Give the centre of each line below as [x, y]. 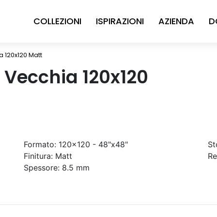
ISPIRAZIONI [120, 21]
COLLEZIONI [57, 21]
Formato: [40, 144]
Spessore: [42, 168]
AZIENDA [176, 21]
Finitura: [38, 156]
